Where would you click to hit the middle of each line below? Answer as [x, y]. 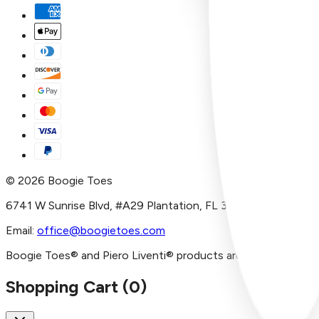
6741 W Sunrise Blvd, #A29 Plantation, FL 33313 [129, 205]
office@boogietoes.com [101, 230]
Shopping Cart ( [67, 286]
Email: [20, 230]
